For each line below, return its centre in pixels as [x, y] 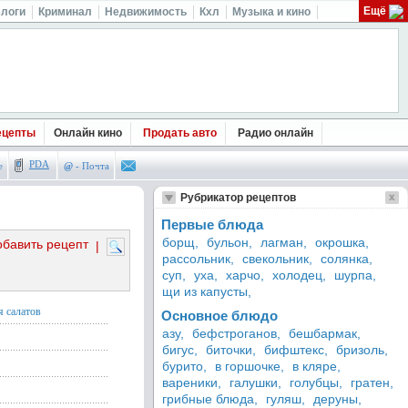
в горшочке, [250, 366]
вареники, [192, 382]
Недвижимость [146, 12]
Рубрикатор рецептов [238, 198]
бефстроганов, [236, 333]
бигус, [180, 350]
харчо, [245, 275]
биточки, [231, 350]
